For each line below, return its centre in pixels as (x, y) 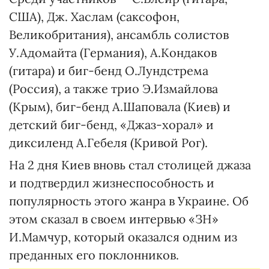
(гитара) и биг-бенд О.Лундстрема (109, 71)
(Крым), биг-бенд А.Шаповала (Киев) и (120, 107)
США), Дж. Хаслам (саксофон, (94, 17)
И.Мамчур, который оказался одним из (123, 237)
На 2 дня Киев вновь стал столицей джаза (130, 165)
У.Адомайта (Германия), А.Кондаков (113, 53)
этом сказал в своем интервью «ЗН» (114, 219)
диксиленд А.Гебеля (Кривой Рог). (108, 143)
